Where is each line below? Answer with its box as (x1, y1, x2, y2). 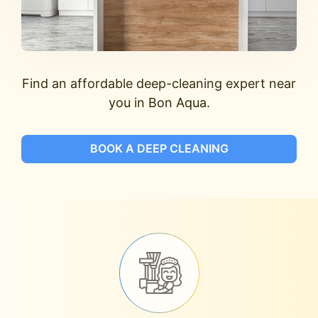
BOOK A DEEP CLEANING (89, 141, 229, 156)
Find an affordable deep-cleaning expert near (22, 75, 296, 91)
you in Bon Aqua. (108, 94, 210, 110)
